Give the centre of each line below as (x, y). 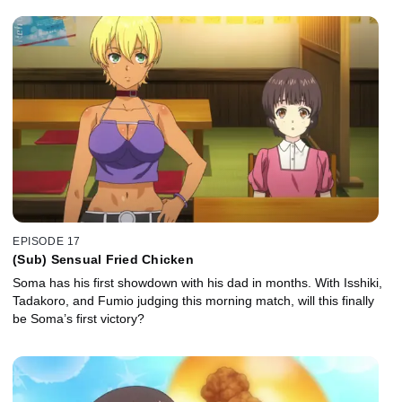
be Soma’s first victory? (79, 319)
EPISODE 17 (47, 242)
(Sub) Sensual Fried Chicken (103, 260)
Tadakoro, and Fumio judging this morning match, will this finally (193, 301)
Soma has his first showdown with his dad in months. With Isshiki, (197, 283)
